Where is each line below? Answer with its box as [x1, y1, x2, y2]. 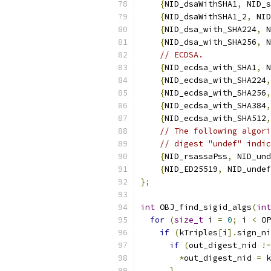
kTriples [179, 227, 218, 238]
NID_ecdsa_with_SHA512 [165, 113, 266, 123]
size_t [174, 215, 203, 225]
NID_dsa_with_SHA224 [165, 24, 256, 34]
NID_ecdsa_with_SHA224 [165, 75, 266, 85]
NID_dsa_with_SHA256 [165, 37, 256, 47]
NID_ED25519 [165, 164, 218, 174]
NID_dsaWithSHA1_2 [165, 11, 247, 22]
